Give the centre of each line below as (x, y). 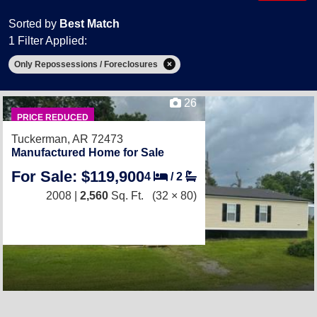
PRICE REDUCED (52, 117)
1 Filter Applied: (48, 41)
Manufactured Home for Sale (88, 152)
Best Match (90, 24)
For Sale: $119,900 (78, 176)
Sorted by (34, 24)
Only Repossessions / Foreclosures (86, 64)
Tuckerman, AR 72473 (67, 139)
